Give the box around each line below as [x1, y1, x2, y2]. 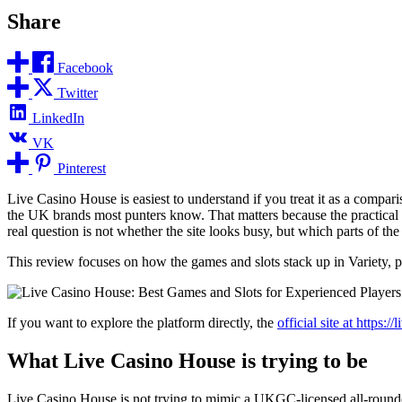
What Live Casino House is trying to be [7, 349, 368, 373]
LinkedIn [32, 110, 84, 127]
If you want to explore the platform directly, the [7, 315, 277, 331]
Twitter [57, 85, 98, 101]
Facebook [57, 60, 113, 76]
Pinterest [57, 161, 106, 177]
